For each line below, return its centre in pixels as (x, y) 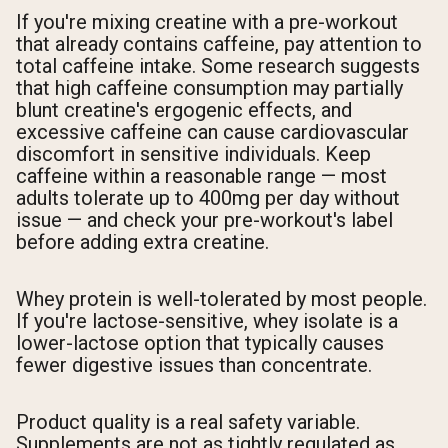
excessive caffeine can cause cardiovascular (212, 131)
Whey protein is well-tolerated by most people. (221, 298)
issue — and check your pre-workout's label (204, 219)
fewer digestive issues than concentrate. (194, 364)
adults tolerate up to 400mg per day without (208, 197)
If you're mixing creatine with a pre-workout (207, 21)
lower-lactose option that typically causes (200, 342)
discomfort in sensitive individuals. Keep (193, 153)
